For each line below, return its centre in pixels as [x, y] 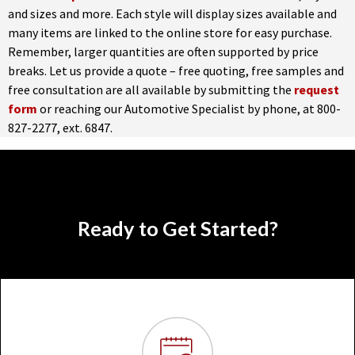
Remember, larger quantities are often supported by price [163, 52]
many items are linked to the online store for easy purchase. [170, 32]
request [317, 90]
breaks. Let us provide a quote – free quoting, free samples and [176, 71]
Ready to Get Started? [177, 228]
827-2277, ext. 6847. [60, 128]
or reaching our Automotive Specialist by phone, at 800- [190, 109]
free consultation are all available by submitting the [151, 90]
